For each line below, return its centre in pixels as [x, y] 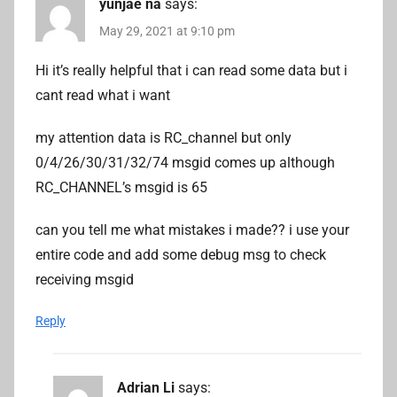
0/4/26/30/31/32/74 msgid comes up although [185, 162]
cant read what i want [103, 95]
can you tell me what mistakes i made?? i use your [192, 230]
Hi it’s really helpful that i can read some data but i [191, 70]
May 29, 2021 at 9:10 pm [167, 31]
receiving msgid [85, 279]
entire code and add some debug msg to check [181, 254]
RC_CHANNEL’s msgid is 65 [121, 187]
